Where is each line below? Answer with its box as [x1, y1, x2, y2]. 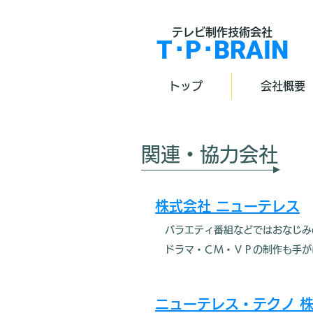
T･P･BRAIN [156, 36, 289, 65]
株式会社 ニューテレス [155, 199, 300, 213]
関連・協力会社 [141, 145, 278, 164]
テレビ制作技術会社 [172, 27, 272, 38]
